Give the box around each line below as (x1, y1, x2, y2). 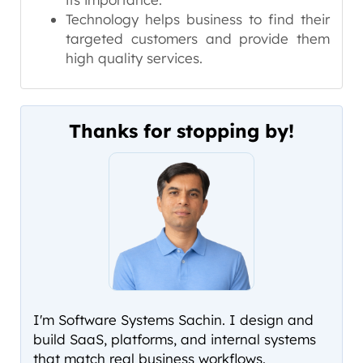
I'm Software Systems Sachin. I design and (33, 311, 314, 329)
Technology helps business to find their (66, 11, 330, 28)
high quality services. (66, 49, 203, 66)
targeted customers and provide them (66, 30, 330, 47)
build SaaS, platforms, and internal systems (33, 331, 316, 348)
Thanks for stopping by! (69, 119, 294, 143)
